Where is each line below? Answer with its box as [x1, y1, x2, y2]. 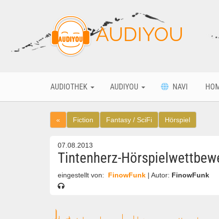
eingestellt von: [58, 172, 106, 179]
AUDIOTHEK [50, 82, 89, 91]
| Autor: [148, 172, 172, 179]
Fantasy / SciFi [106, 116, 152, 124]
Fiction [73, 116, 93, 124]
